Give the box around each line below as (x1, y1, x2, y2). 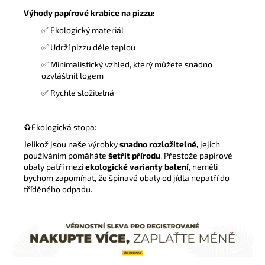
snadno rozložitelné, (119, 138, 198, 149)
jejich (198, 138, 220, 149)
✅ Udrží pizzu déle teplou (41, 41, 135, 52)
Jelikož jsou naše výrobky (24, 138, 119, 149)
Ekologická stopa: (31, 121, 96, 132)
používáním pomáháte (24, 150, 106, 160)
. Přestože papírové (160, 150, 232, 160)
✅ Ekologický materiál (41, 24, 124, 35)
